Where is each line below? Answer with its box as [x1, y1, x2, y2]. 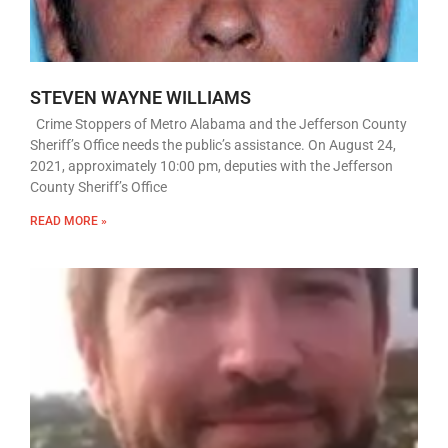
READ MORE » [30, 214, 107, 228]
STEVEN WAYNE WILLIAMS [30, 87, 251, 108]
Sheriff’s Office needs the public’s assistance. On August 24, [30, 137, 396, 153]
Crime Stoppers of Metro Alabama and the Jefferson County [30, 116, 407, 132]
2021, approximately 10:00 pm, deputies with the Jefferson [30, 158, 393, 174]
